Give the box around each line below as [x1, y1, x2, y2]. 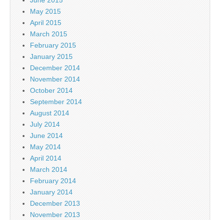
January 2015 [30, 53, 73, 61]
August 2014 [30, 109, 69, 117]
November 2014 [30, 75, 80, 83]
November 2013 [30, 211, 80, 219]
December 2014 [30, 64, 80, 72]
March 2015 [30, 30, 67, 38]
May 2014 [30, 143, 61, 151]
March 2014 [30, 165, 67, 174]
